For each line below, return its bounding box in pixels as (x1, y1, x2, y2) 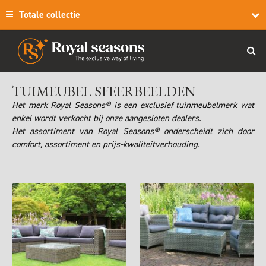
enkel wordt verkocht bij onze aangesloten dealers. (12, 112, 201, 124)
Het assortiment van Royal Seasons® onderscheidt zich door (12, 125, 254, 137)
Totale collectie (19, 8, 80, 21)
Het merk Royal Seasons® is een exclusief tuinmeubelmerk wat (12, 99, 254, 111)
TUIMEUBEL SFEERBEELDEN (12, 82, 196, 100)
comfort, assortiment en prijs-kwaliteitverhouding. (12, 138, 202, 150)
